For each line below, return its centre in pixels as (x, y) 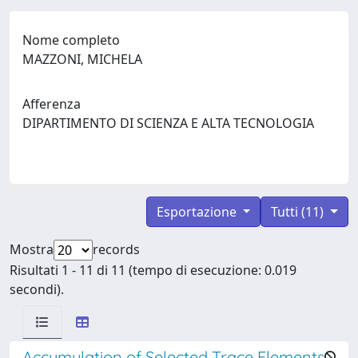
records (116, 249)
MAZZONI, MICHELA (86, 59)
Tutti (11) (299, 211)
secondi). (37, 289)
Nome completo (71, 40)
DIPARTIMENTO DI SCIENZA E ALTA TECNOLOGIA (168, 123)
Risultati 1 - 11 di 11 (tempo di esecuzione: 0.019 (153, 270)
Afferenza (52, 103)
